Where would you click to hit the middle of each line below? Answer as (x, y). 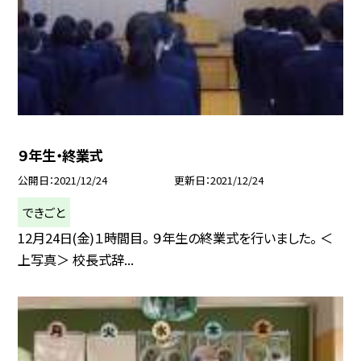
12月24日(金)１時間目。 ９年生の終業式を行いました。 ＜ (176, 237)
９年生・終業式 (61, 155)
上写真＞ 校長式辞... (76, 259)
